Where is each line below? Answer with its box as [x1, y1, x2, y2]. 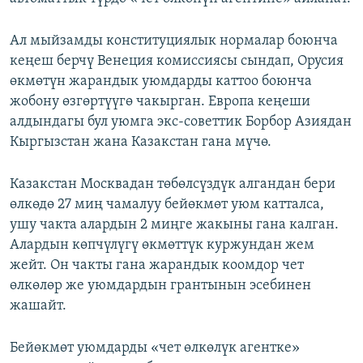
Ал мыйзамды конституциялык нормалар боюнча [10, 33, 338, 49]
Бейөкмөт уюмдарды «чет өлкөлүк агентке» [10, 340, 300, 357]
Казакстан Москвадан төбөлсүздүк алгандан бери [10, 177, 335, 193]
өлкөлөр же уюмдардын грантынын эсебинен [10, 278, 311, 294]
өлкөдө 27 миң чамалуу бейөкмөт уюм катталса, [10, 197, 324, 213]
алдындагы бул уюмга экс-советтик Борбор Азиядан [10, 114, 352, 130]
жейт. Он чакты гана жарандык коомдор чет [10, 258, 304, 274]
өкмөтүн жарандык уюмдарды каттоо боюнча [10, 74, 312, 90]
